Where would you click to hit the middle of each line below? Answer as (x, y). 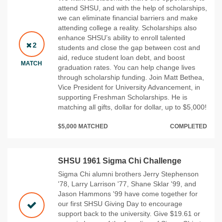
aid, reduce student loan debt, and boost (121, 57)
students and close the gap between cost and (129, 47)
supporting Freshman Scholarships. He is (123, 97)
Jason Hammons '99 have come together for (128, 194)
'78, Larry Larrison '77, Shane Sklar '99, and (127, 184)
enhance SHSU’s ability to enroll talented (122, 37)
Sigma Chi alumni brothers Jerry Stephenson (128, 174)
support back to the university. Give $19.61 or (129, 213)
